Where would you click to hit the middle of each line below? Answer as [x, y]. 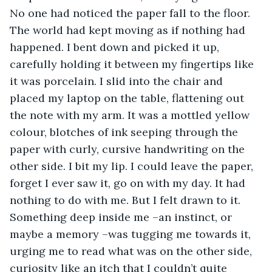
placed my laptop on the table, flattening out [128, 98]
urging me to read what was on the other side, [132, 251]
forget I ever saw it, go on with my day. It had [129, 183]
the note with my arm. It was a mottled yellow [131, 115]
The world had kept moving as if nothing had [129, 30]
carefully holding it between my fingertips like [133, 64]
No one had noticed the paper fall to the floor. [131, 13]
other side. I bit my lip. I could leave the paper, [133, 166]
